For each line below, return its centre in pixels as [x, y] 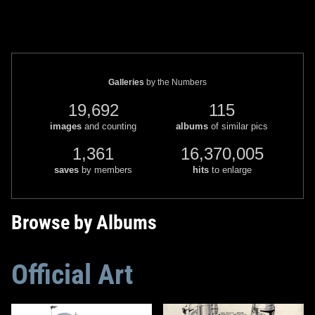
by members [105, 169]
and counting [109, 126]
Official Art [72, 274]
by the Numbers [175, 82]
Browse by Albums [84, 222]
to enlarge [230, 169]
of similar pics [238, 126]
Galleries [126, 82]
